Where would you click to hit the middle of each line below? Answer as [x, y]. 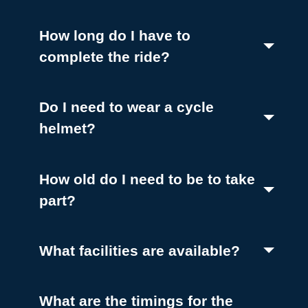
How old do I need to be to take [147, 179]
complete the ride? [105, 57]
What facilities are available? [140, 250]
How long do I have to [115, 36]
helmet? [68, 129]
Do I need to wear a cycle [127, 107]
